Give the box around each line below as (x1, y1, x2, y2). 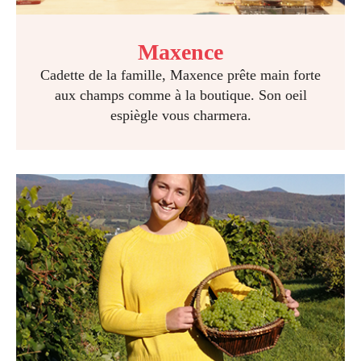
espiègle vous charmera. (110, 107, 251, 123)
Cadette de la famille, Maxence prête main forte (40, 67, 321, 83)
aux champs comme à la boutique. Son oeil (54, 87, 307, 103)
